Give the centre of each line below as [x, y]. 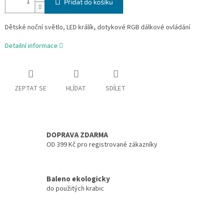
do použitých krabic [75, 188]
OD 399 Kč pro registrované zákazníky [102, 144]
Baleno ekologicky [78, 179]
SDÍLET [116, 89]
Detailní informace [31, 46]
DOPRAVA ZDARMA [77, 135]
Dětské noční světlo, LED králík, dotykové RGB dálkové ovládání [98, 28]
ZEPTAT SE [31, 89]
